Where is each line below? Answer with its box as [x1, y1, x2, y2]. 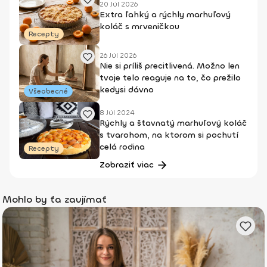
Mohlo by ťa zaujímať [2, 193, 107, 206]
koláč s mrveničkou [100, 20, 179, 32]
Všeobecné [29, 86, 68, 96]
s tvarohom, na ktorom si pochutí [100, 129, 238, 141]
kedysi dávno [100, 83, 154, 95]
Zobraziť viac [99, 159, 154, 170]
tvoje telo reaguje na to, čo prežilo [100, 72, 241, 83]
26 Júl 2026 [100, 50, 136, 60]
